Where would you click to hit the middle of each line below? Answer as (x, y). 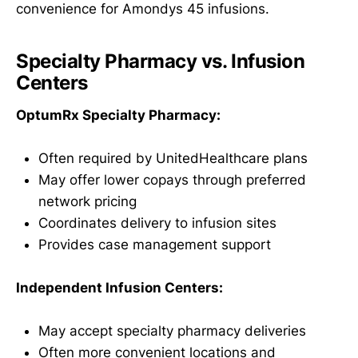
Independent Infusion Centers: (119, 288)
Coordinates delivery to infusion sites (157, 223)
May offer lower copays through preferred (172, 180)
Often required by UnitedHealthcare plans (173, 158)
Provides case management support (155, 245)
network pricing (88, 201)
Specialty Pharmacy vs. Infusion (161, 62)
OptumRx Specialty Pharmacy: (118, 115)
